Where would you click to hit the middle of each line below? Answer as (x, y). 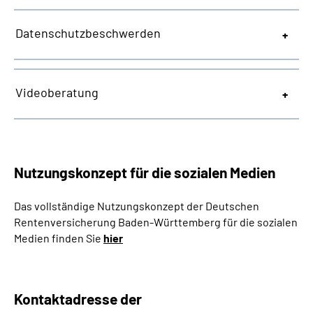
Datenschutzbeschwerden (88, 33)
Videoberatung (57, 92)
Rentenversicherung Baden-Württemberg (117, 222)
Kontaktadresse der (78, 299)
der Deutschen (223, 206)
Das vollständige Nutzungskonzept (100, 206)
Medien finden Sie (59, 238)
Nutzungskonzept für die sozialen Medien (145, 172)
